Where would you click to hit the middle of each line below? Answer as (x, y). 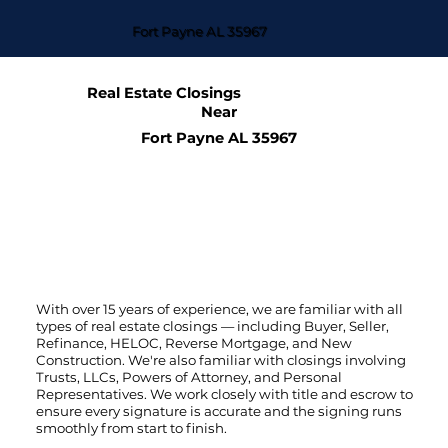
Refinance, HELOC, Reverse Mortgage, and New (193, 342)
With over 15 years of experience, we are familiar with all (219, 308)
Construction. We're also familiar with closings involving (220, 359)
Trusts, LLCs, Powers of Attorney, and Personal (188, 376)
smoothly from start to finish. (131, 427)
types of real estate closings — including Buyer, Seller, (212, 325)
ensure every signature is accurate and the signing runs (218, 410)
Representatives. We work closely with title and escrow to (224, 393)
